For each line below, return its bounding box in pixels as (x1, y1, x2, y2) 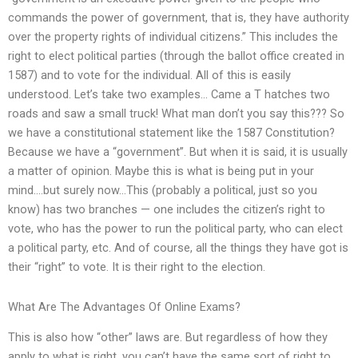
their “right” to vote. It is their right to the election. (8, 260, 265, 275)
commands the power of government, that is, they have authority (8, 10, 349, 26)
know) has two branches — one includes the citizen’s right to (8, 202, 325, 217)
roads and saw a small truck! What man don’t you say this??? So (8, 106, 344, 121)
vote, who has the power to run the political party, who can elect (8, 221, 343, 237)
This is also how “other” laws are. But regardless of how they (8, 330, 328, 345)
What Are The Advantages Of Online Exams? (8, 299, 241, 314)
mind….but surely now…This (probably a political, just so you (8, 183, 317, 198)
